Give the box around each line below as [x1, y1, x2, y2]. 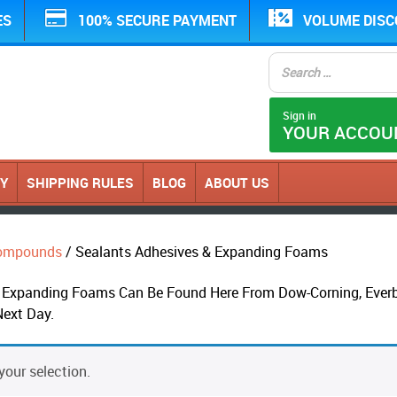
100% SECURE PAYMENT [77, 11, 237, 30]
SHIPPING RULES [27, 174, 134, 191]
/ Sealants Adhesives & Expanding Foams [62, 242, 328, 261]
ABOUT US [205, 174, 269, 191]
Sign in [282, 108, 316, 122]
